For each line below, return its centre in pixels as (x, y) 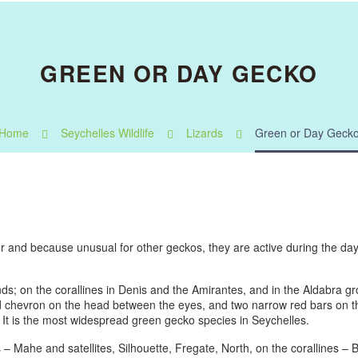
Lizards (205, 133)
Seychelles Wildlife (107, 133)
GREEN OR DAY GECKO (179, 73)
